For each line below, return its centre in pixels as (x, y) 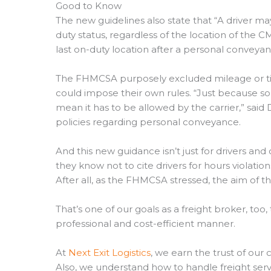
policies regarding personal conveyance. (148, 122)
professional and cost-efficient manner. (145, 223)
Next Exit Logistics (109, 252)
